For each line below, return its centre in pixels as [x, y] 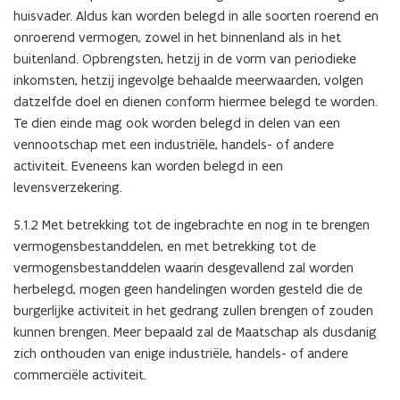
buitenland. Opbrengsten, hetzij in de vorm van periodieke [185, 58]
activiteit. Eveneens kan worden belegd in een [148, 165]
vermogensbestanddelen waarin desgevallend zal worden [183, 267]
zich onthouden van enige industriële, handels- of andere [181, 353]
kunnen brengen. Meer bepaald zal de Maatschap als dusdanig [195, 331]
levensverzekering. [68, 187]
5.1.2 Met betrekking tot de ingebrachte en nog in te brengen [192, 224]
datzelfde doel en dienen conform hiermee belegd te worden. [196, 101]
